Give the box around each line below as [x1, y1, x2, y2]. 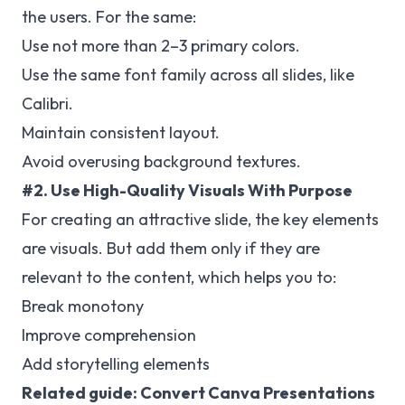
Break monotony [22, 296, 144, 316]
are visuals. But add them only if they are [22, 238, 320, 259]
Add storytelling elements [22, 353, 210, 374]
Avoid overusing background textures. [22, 151, 301, 172]
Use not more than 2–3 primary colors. [22, 35, 300, 56]
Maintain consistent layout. [22, 122, 220, 143]
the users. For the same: [22, 6, 196, 27]
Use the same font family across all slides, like [22, 64, 354, 85]
